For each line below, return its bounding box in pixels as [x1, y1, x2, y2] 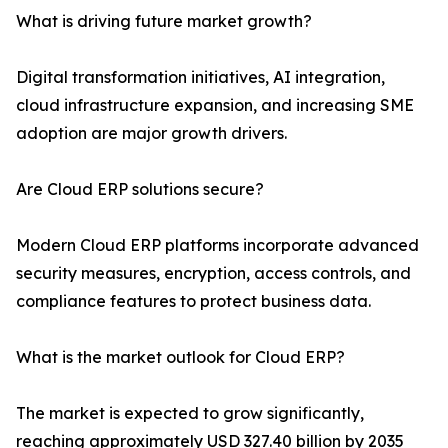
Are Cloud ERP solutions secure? [16, 179, 264, 200]
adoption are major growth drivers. [16, 123, 287, 144]
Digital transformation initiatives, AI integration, [16, 67, 385, 88]
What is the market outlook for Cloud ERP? [16, 347, 345, 368]
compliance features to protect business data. [16, 291, 371, 312]
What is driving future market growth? [16, 11, 312, 32]
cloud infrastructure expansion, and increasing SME [16, 95, 414, 116]
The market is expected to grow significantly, [16, 403, 364, 424]
